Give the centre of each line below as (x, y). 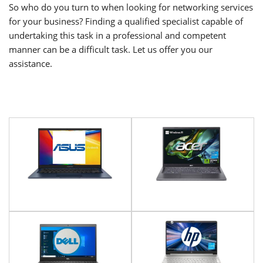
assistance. (31, 63)
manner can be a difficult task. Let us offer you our (111, 49)
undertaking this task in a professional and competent (117, 35)
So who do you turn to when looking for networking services (131, 7)
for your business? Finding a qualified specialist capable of (126, 21)
